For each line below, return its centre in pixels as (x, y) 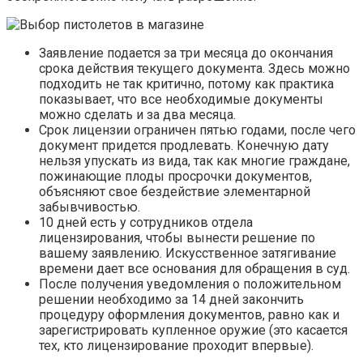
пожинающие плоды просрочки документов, (175, 177)
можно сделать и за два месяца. (137, 115)
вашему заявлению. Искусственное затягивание (188, 254)
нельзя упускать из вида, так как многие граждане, (194, 161)
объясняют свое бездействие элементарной (175, 192)
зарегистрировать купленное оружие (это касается (193, 331)
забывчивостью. (90, 207)
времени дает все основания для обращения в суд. (194, 269)
